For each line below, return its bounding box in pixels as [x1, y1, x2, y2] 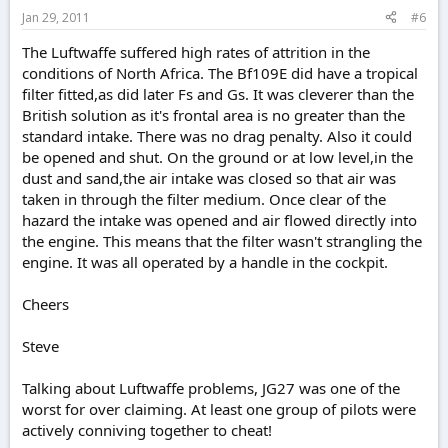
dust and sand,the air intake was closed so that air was [22, 167, 396, 188]
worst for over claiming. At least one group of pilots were [22, 398, 416, 419]
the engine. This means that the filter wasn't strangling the [22, 230, 422, 251]
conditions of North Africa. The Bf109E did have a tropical [22, 62, 418, 83]
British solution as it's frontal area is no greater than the [22, 104, 405, 125]
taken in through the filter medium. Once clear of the [22, 188, 386, 209]
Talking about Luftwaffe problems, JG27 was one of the [22, 377, 400, 398]
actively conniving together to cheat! [22, 419, 272, 440]
